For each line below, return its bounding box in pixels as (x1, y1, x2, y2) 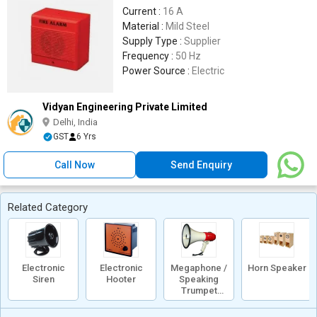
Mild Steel (166, 21, 209, 32)
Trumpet (180, 285, 217, 296)
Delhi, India (53, 117, 98, 127)
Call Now (54, 159, 96, 171)
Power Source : (122, 65, 192, 76)
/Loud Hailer (173, 296, 225, 307)
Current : (122, 6, 163, 17)
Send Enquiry (171, 159, 233, 171)
